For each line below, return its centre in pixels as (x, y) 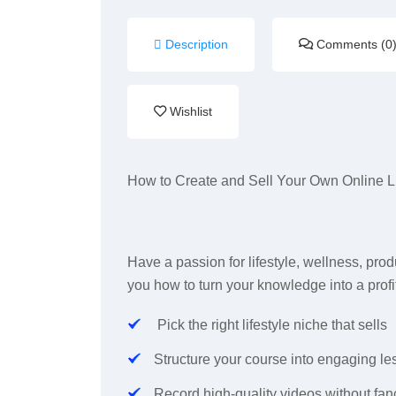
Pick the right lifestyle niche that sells (272, 324)
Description (197, 44)
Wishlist (191, 111)
